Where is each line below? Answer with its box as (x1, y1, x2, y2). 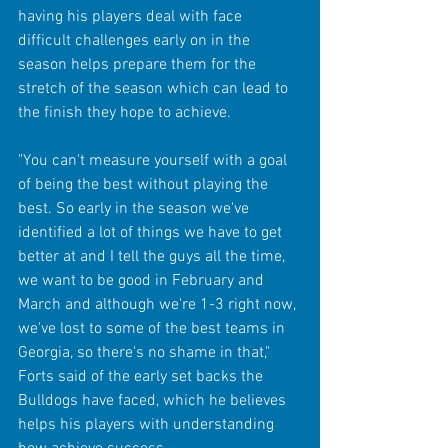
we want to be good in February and (18, 270, 268, 291)
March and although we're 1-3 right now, (18, 294, 299, 315)
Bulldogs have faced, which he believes (18, 390, 290, 411)
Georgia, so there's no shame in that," (18, 342, 274, 363)
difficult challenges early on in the (18, 30, 254, 51)
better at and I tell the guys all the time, (18, 246, 289, 267)
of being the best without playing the (18, 174, 272, 195)
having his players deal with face (18, 6, 246, 27)
